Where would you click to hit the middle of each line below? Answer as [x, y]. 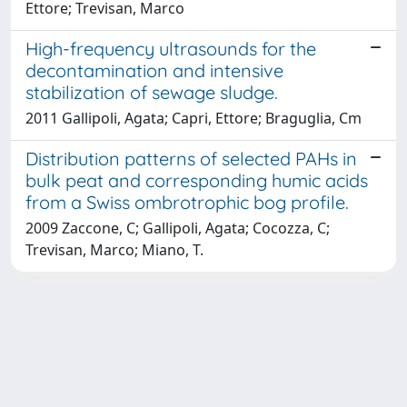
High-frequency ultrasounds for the [171, 48]
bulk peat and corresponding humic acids [197, 180]
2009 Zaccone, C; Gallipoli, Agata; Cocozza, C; [178, 228]
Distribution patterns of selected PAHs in [191, 158]
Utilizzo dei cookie [73, 395]
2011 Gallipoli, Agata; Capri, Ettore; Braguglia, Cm [194, 118]
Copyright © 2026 [334, 395]
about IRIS [192, 373]
